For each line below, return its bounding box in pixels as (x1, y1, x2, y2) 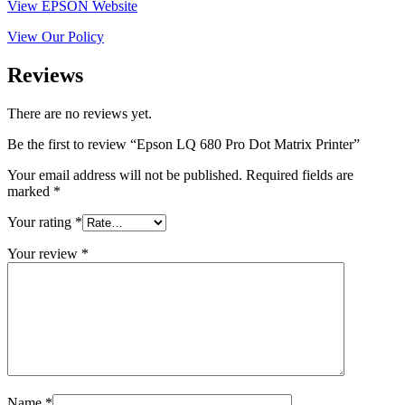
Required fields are (246, 167, 353, 184)
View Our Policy (7, 29, 104, 45)
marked (7, 184, 53, 200)
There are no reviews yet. (7, 106, 152, 122)
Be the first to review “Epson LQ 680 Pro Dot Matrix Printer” (7, 137, 360, 153)
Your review (7, 246, 81, 262)
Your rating (7, 214, 75, 231)
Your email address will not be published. (7, 167, 242, 184)
